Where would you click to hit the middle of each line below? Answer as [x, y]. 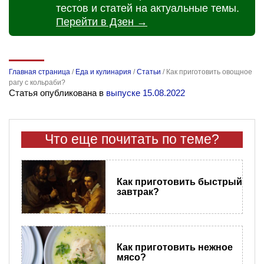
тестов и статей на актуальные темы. [148, 9]
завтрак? [138, 192]
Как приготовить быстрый [179, 182]
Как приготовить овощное [209, 72]
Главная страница [39, 72]
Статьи [149, 72]
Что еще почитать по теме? [132, 140]
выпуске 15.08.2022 [146, 93]
